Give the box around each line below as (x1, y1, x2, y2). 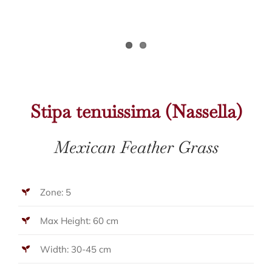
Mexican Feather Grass (53, 136, 219, 158)
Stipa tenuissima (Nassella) (30, 100, 242, 124)
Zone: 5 (39, 186, 71, 198)
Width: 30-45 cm (39, 243, 111, 255)
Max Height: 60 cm (39, 214, 118, 226)
